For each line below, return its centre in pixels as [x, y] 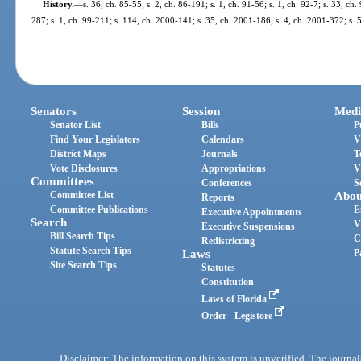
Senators [54, 112]
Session [201, 112]
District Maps [79, 154]
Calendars [223, 140]
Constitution [228, 282]
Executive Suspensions [249, 227]
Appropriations [234, 169]
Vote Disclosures [84, 169]
